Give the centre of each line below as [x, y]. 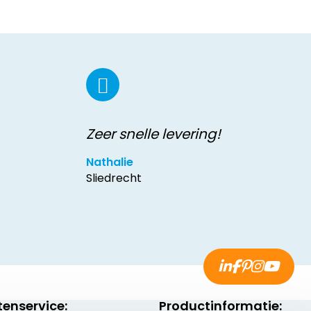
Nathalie [109, 162]
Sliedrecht [114, 178]
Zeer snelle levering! [153, 134]
